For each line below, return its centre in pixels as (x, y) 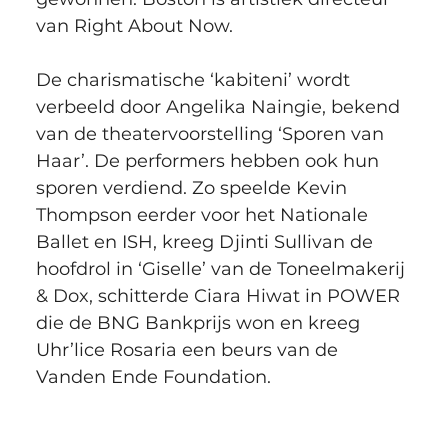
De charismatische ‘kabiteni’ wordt (195, 80)
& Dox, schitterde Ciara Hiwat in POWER (220, 296)
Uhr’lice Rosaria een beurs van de (189, 350)
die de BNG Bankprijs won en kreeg (200, 323)
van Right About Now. (136, 26)
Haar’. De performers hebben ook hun (209, 161)
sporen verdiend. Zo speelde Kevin (193, 188)
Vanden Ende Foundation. (153, 377)
